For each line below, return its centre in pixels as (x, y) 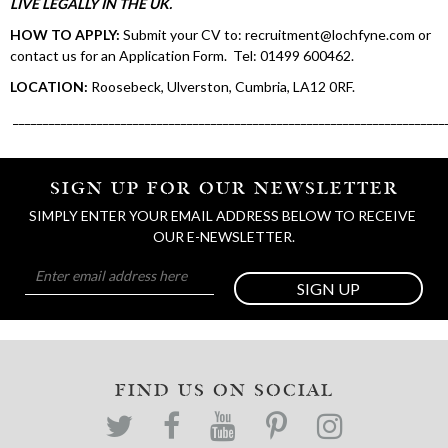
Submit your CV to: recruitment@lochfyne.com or (275, 35)
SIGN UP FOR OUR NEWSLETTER (224, 189)
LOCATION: (49, 87)
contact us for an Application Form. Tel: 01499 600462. (182, 56)
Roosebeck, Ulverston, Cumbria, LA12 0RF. (221, 87)
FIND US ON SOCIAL (224, 391)
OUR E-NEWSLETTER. (224, 237)
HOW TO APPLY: (65, 35)
